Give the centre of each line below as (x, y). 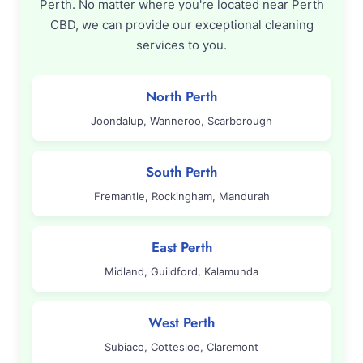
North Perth (181, 96)
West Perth (181, 322)
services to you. (181, 45)
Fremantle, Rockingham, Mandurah (181, 196)
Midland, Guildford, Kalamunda (181, 271)
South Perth (181, 172)
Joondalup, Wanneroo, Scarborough (181, 121)
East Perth (181, 247)
